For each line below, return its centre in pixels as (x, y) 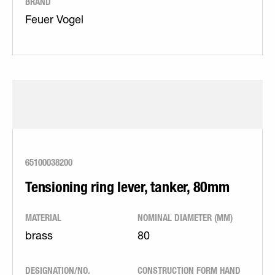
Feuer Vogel (54, 21)
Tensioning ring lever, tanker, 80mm (127, 187)
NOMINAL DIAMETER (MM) (185, 218)
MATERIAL (43, 218)
